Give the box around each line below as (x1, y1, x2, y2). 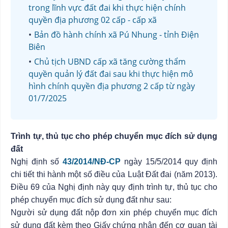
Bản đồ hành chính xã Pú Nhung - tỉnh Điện (34, 29, 199, 40)
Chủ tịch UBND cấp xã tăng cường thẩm (34, 56, 186, 67)
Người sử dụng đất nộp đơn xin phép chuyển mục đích (11, 208, 217, 217)
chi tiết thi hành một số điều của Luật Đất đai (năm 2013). (11, 170, 217, 179)
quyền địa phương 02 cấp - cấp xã (28, 14, 157, 25)
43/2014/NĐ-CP (63, 157, 121, 166)
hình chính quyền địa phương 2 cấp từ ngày (28, 80, 195, 92)
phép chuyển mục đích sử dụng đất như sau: (11, 195, 172, 204)
